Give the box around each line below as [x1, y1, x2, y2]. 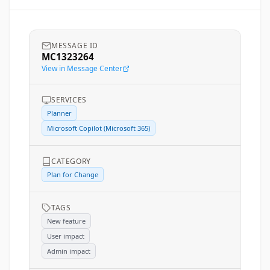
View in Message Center [42, 63, 122, 74]
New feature [47, 216, 86, 225]
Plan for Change [47, 170, 98, 179]
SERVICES [51, 95, 87, 105]
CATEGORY [51, 156, 91, 166]
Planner [47, 108, 72, 118]
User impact [47, 231, 84, 240]
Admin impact [47, 246, 90, 256]
